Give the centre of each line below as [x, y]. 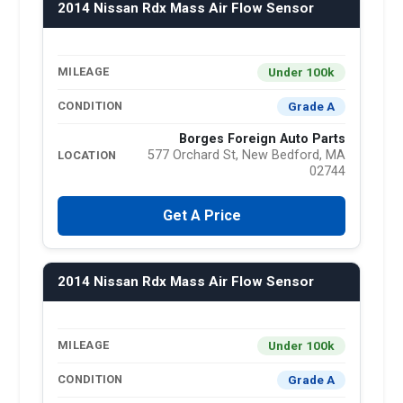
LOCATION [87, 155]
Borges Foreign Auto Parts [262, 139]
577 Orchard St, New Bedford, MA [246, 155]
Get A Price [201, 215]
